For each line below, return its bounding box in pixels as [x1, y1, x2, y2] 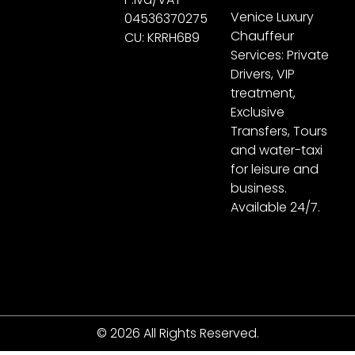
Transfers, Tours [231, 121, 328, 140]
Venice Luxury [231, 7, 315, 26]
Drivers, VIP [231, 64, 296, 83]
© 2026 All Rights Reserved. [96, 323, 259, 342]
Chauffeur [231, 26, 295, 45]
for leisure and [231, 159, 319, 178]
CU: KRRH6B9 [124, 29, 200, 48]
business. [231, 178, 288, 197]
